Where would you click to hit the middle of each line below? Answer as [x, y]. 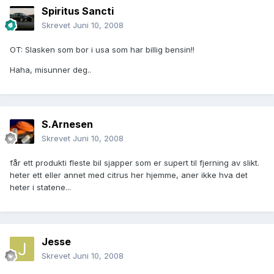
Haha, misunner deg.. [50, 70]
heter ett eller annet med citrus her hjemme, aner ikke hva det [129, 175]
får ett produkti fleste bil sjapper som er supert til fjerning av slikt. [135, 163]
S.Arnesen [67, 124]
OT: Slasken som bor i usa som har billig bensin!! [102, 50]
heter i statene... [40, 187]
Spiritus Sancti [78, 11]
